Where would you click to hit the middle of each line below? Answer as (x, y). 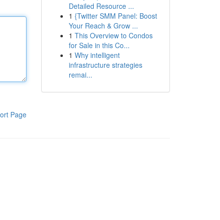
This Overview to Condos (113, 35)
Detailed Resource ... (101, 6)
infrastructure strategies (105, 65)
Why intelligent (97, 55)
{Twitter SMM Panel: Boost (116, 16)
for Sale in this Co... (99, 45)
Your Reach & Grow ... (103, 26)
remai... (80, 75)
